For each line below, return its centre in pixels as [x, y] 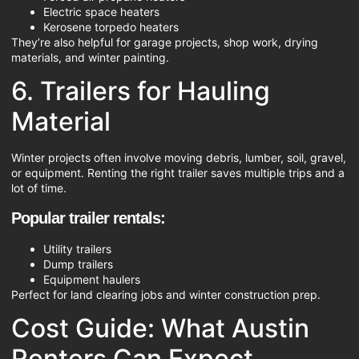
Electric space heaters [101, 12]
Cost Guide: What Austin [160, 329]
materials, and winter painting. [90, 58]
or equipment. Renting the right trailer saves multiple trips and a [178, 173]
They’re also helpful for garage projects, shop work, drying [165, 42]
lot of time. [39, 188]
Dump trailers [78, 264]
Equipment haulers [92, 279]
